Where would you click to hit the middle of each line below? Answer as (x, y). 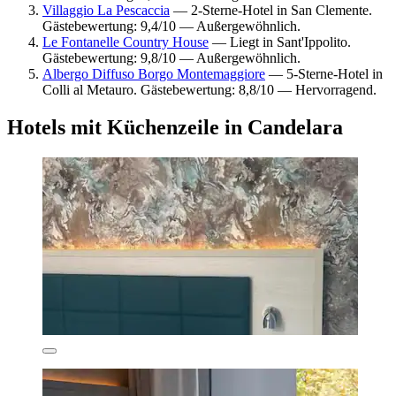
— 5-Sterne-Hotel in (324, 73)
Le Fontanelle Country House (126, 42)
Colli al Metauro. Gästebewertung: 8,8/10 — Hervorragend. (209, 89)
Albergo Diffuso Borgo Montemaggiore (154, 73)
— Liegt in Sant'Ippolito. (280, 42)
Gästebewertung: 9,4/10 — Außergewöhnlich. (171, 26)
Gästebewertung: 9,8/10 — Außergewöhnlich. (171, 57)
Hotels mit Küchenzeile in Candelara (175, 127)
